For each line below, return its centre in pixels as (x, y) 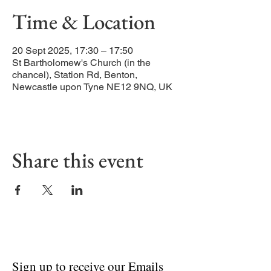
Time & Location (84, 21)
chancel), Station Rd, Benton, (75, 75)
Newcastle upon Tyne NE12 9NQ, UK (92, 87)
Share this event (78, 160)
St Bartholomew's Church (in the (81, 63)
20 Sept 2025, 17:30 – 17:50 (73, 51)
